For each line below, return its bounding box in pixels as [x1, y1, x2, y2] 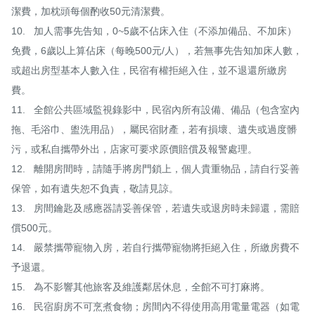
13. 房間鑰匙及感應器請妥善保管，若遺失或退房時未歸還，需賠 [11, 202, 25, 214]
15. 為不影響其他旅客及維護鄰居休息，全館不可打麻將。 [11, 281, 25, 292]
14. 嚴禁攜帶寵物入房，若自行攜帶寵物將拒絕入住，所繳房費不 [11, 241, 25, 253]
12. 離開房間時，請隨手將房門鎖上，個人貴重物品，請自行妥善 [11, 162, 25, 174]
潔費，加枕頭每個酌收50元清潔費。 [11, 5, 170, 17]
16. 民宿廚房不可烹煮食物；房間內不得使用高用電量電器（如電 [11, 300, 25, 312]
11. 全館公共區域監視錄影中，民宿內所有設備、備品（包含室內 [11, 103, 25, 115]
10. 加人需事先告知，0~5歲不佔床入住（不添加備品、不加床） [11, 25, 25, 37]
